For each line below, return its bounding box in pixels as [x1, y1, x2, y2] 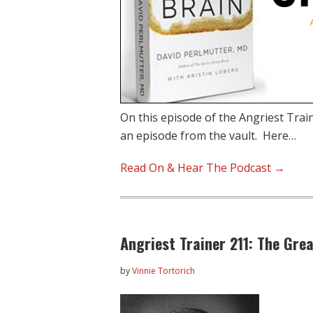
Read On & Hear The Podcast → [120, 160, 285, 175]
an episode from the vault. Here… [120, 128, 296, 143]
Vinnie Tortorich [132, 265, 195, 277]
